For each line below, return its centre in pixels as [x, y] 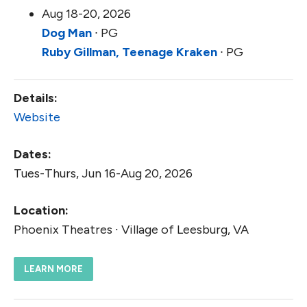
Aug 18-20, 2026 [86, 14]
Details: [36, 98]
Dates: [33, 155]
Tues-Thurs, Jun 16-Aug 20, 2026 [103, 174]
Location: [41, 211]
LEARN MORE [53, 269]
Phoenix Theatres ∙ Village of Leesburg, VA [131, 230]
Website [37, 118]
